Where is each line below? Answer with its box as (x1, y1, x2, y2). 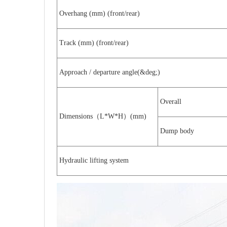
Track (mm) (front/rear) (59, 39, 129, 47)
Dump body (160, 127, 194, 135)
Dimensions (59, 112, 93, 120)
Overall (160, 98, 181, 105)
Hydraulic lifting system (59, 157, 129, 164)
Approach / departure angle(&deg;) (59, 68, 160, 76)
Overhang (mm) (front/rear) (59, 10, 140, 17)
